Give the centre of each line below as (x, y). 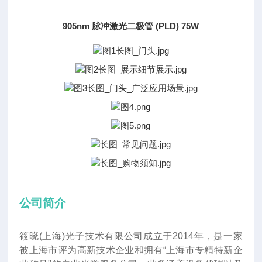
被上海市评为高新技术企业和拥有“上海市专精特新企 (131, 250)
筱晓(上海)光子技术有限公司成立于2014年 (112, 236)
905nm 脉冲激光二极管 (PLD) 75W (131, 26)
